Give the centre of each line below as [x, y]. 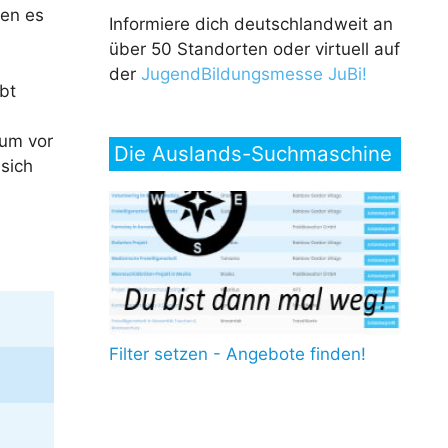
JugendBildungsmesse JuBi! [253, 74]
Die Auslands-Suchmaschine [252, 154]
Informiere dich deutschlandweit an [250, 24]
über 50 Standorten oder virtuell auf [254, 49]
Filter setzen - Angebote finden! [237, 354]
